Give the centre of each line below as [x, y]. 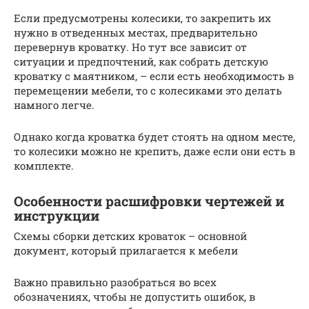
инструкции [57, 215]
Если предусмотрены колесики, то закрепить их [142, 18]
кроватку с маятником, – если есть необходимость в [154, 76]
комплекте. [44, 166]
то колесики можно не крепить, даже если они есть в [154, 151]
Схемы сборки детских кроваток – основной [130, 236]
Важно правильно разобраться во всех [115, 282]
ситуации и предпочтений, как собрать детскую [141, 62]
